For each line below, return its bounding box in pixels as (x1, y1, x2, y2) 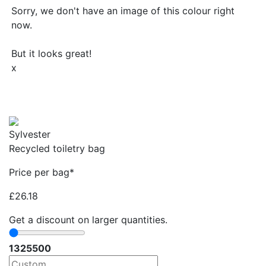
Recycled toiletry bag (9, 142, 105, 155)
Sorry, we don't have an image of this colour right (11, 5, 235, 17)
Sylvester (9, 128, 50, 141)
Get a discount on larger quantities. (9, 214, 167, 226)
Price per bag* (9, 166, 74, 179)
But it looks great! (11, 47, 91, 60)
